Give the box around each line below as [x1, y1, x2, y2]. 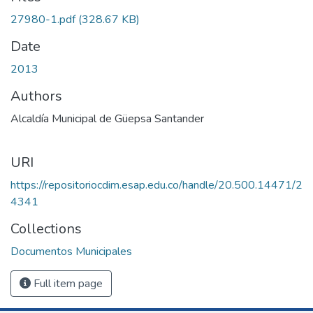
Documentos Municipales [10, 243, 132, 259]
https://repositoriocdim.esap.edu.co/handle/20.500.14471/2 [10, 177, 303, 193]
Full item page [31, 275, 103, 291]
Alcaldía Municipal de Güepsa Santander [10, 110, 204, 126]
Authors [10, 86, 62, 105]
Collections [10, 219, 82, 238]
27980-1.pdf [10, 11, 78, 27]
